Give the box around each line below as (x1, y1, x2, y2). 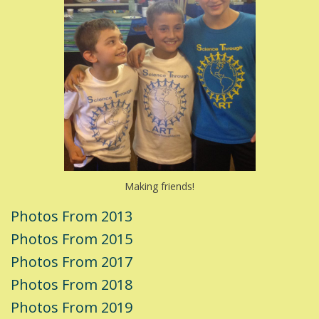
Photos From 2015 (11, 229, 132, 249)
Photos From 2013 (11, 206, 132, 226)
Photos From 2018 (11, 275, 132, 295)
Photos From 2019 (11, 298, 132, 318)
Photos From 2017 (11, 252, 132, 272)
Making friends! (125, 179, 194, 194)
